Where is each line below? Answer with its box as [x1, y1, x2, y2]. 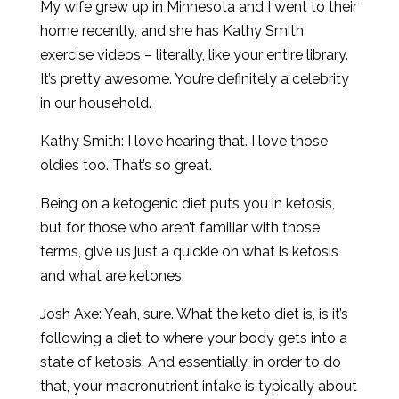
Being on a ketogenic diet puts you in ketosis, [39, 195, 335, 212]
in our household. [39, 94, 151, 111]
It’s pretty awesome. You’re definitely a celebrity [39, 70, 349, 87]
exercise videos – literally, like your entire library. [39, 46, 348, 63]
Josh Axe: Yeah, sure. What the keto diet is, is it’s [39, 305, 348, 322]
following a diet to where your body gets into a [39, 330, 347, 346]
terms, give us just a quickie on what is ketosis [39, 243, 338, 260]
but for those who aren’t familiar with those [39, 219, 320, 236]
